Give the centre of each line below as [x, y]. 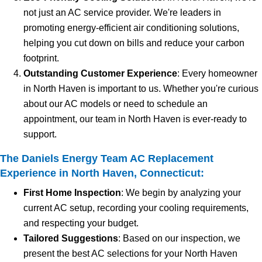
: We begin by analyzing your [181, 193]
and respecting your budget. [81, 223]
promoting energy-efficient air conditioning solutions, [131, 28]
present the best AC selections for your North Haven [130, 254]
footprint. [41, 58]
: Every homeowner [217, 74]
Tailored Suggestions [71, 239]
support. [40, 135]
